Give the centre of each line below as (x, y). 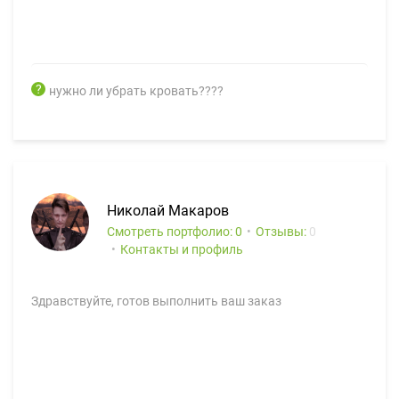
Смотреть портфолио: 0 (175, 232)
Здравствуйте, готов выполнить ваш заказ (156, 301)
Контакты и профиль (182, 249)
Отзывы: (282, 232)
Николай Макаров (168, 211)
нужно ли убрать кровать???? (136, 91)
